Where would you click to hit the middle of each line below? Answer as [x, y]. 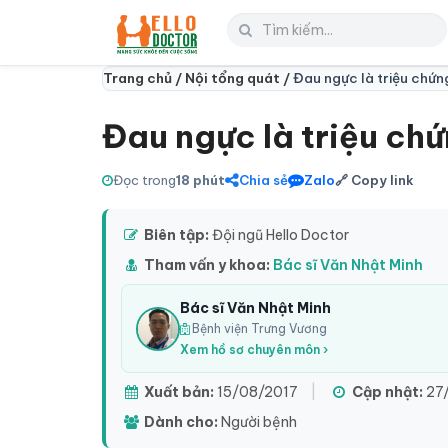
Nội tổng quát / [239, 78]
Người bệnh [257, 422]
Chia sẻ [263, 180]
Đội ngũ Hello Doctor [279, 235]
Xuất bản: [179, 392]
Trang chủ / [144, 78]
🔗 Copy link [374, 180]
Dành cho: [181, 422]
